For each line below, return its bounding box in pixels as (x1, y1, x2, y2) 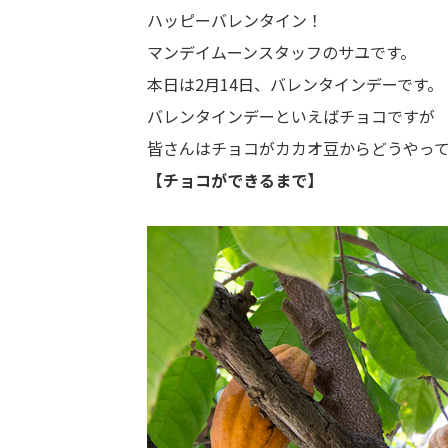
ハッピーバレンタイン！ (147, 8, 323, 32)
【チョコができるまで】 (147, 168, 323, 192)
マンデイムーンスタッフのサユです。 (147, 40, 416, 64)
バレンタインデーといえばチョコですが (147, 104, 435, 128)
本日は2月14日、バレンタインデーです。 (147, 72, 443, 96)
